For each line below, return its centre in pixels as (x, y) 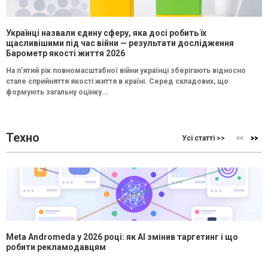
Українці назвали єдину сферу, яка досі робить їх (106, 33)
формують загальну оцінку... (57, 92)
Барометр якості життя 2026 (66, 54)
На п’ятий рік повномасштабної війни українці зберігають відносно (126, 71)
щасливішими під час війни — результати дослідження (120, 43)
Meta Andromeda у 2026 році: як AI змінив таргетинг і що (122, 237)
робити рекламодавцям (56, 247)
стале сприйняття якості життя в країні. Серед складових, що (117, 82)
